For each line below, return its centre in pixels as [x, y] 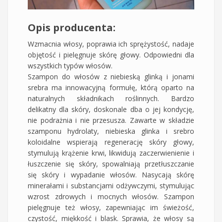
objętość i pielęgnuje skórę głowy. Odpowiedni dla [111, 55]
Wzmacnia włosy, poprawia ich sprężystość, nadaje [111, 44]
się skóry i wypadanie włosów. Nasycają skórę [111, 174]
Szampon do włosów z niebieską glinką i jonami [111, 76]
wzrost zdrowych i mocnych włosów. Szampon [111, 196]
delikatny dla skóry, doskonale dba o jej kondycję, [111, 109]
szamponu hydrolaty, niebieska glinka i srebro [111, 131]
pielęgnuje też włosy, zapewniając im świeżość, [111, 207]
